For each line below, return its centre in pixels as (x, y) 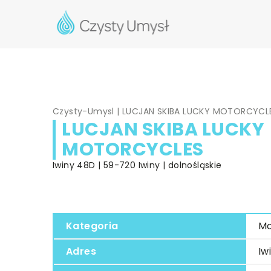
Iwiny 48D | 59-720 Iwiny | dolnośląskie (137, 165)
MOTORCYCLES (133, 149)
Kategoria (92, 226)
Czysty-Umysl (83, 111)
